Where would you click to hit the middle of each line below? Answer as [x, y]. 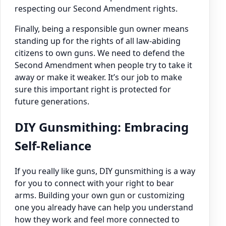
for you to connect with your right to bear [94, 183]
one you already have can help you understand [104, 207]
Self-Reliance [53, 145]
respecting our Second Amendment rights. [96, 8]
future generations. [52, 101]
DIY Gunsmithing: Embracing [102, 127]
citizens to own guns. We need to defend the [100, 53]
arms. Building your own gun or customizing [100, 195]
